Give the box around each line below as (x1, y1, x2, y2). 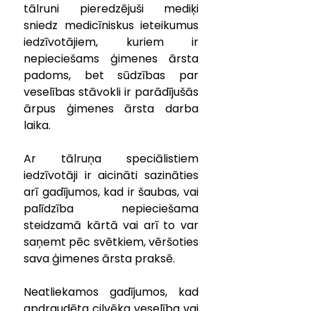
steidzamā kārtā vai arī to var (24, 217, 199, 233)
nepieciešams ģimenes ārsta (24, 51, 199, 67)
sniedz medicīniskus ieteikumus (24, 17, 199, 33)
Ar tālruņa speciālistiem (24, 151, 199, 167)
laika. (24, 117, 53, 133)
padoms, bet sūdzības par (24, 67, 199, 83)
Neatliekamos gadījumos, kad (24, 284, 199, 300)
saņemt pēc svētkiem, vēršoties (24, 234, 199, 250)
